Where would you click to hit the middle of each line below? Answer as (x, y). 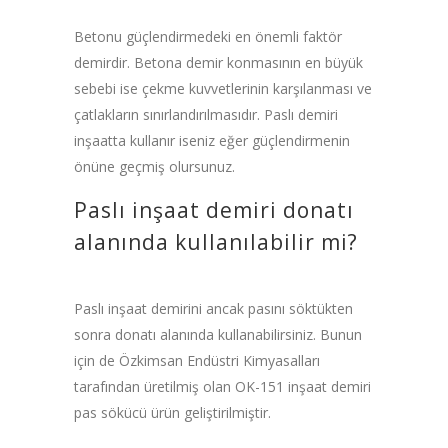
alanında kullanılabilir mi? (216, 241)
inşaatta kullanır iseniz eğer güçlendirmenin (212, 140)
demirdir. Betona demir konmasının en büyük (218, 62)
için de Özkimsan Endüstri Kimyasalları (197, 360)
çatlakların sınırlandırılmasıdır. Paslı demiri (206, 114)
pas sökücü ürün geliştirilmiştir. (172, 412)
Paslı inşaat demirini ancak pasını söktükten (213, 308)
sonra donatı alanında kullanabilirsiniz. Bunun (218, 334)
